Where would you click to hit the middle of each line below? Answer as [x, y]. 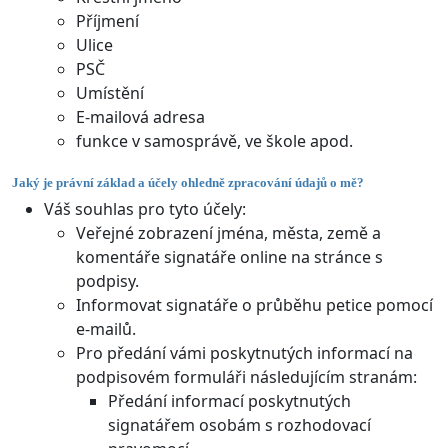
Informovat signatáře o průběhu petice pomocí [254, 304]
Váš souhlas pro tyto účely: [145, 208]
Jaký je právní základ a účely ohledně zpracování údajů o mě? [188, 183]
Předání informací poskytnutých [229, 400]
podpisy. [107, 280]
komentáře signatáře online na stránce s [229, 256]
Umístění [110, 93]
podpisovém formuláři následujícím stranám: [246, 376]
